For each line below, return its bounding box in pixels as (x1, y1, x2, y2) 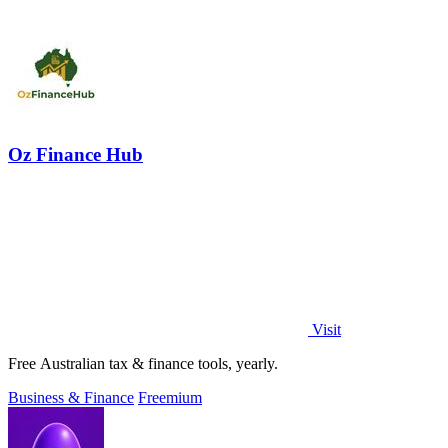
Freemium (138, 388, 202, 406)
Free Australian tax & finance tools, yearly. (8, 354, 278, 372)
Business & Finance (8, 388, 134, 406)
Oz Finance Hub (8, 143, 143, 165)
